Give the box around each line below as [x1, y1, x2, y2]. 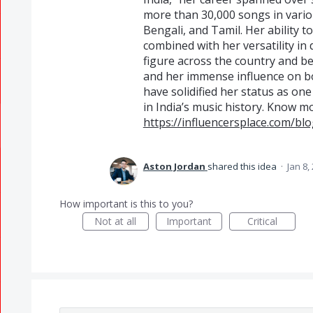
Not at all [94, 214, 137, 228]
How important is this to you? [59, 197, 193, 210]
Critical [247, 214, 277, 228]
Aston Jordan [143, 160, 205, 173]
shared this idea [207, 160, 279, 173]
